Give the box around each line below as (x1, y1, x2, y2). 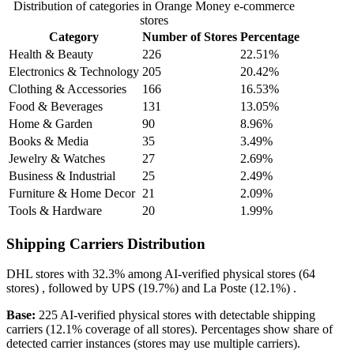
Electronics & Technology (9, 64, 139, 78)
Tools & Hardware (9, 203, 102, 217)
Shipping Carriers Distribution (6, 235, 205, 252)
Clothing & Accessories (9, 81, 126, 96)
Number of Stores (142, 29, 237, 43)
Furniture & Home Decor (9, 186, 135, 200)
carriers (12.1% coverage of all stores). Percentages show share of (6, 322, 333, 337)
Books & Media (9, 134, 88, 148)
